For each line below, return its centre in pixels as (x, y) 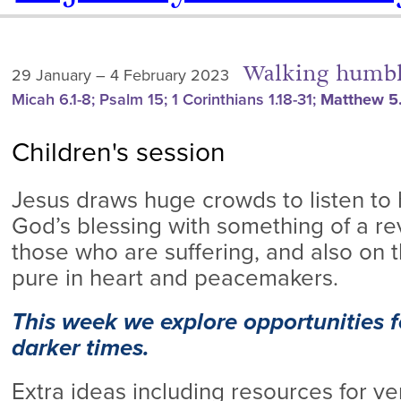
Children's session (118, 153)
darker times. (80, 348)
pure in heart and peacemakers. (175, 278)
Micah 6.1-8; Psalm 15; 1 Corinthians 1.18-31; (166, 99)
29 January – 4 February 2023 (120, 75)
